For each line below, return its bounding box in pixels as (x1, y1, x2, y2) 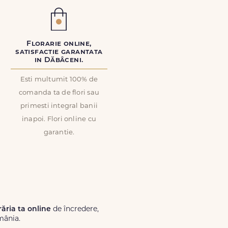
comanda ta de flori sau (18, 90, 100, 96)
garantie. (43, 129, 75, 136)
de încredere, (51, 206, 99, 213)
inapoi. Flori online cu (21, 116, 97, 123)
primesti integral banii (20, 103, 98, 109)
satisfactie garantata (15, 48, 103, 56)
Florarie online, (26, 40, 92, 48)
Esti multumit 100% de (20, 76, 98, 83)
